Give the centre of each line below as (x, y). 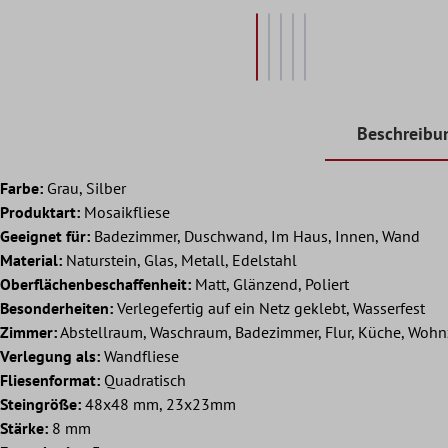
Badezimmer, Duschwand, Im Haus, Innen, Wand (255, 235)
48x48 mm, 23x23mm (158, 403)
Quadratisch (143, 379)
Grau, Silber (84, 187)
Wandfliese (139, 355)
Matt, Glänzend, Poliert (270, 283)
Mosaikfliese (125, 211)
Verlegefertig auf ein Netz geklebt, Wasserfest (269, 307)
